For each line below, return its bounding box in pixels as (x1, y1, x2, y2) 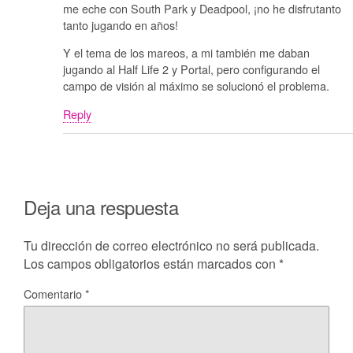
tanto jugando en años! (63, 17, 178, 34)
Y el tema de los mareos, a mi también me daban (63, 44, 310, 61)
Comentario (24, 285, 85, 303)
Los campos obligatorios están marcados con (24, 255, 279, 273)
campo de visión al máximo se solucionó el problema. (63, 77, 329, 95)
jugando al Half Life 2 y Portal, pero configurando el (63, 61, 320, 78)
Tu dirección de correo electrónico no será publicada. (24, 236, 319, 255)
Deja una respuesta (24, 193, 179, 221)
